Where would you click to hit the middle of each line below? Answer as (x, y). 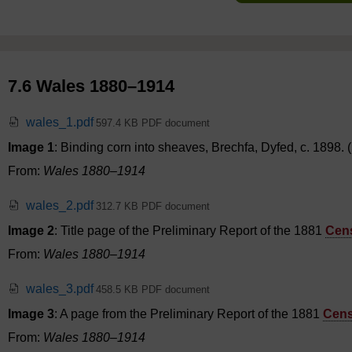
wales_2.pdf (60, 206)
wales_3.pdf (60, 289)
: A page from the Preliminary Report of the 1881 (189, 314)
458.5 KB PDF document (153, 290)
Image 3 (31, 314)
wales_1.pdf (60, 123)
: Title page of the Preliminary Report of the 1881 (190, 231)
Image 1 (31, 148)
